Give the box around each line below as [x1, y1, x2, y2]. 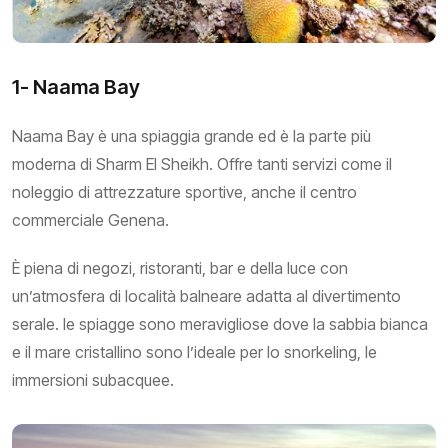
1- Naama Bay [12, 74, 140, 99]
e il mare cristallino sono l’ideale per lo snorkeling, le [12, 341, 377, 362]
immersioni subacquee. [12, 369, 174, 390]
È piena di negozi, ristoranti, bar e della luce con [12, 257, 348, 278]
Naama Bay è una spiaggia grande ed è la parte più [12, 125, 371, 146]
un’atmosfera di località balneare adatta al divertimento [12, 285, 401, 306]
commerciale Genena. [12, 209, 169, 230]
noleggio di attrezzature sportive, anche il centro [12, 181, 357, 202]
